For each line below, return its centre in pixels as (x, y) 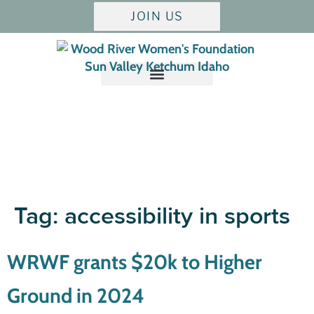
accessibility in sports (177, 216)
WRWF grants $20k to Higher (135, 262)
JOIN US (157, 16)
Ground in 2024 (76, 295)
